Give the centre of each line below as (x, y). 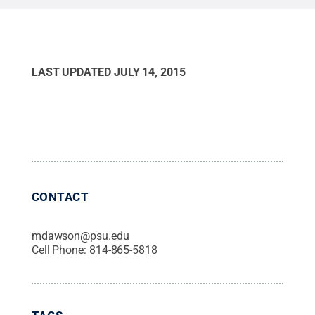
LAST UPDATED (72, 72)
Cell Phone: (60, 250)
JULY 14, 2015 (149, 72)
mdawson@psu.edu (80, 236)
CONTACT (60, 197)
